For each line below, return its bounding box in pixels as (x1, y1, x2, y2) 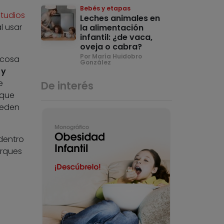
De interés (41, 78, 94, 93)
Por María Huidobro (80, 52, 142, 61)
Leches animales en (80, 12, 160, 24)
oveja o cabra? (80, 41, 142, 53)
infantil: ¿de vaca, (80, 31, 153, 43)
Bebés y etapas (80, 4, 131, 13)
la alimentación (80, 22, 144, 34)
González (80, 58, 111, 67)
